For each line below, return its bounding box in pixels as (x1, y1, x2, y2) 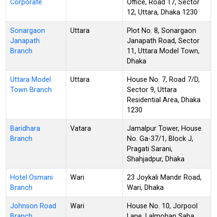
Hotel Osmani (10, 173, 53, 182)
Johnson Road (10, 201, 56, 210)
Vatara (70, 124, 91, 133)
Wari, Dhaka (127, 183, 164, 192)
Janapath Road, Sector (127, 36, 200, 45)
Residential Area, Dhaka (127, 95, 201, 104)
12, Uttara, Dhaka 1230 (127, 8, 198, 16)
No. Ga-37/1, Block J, (127, 134, 193, 143)
